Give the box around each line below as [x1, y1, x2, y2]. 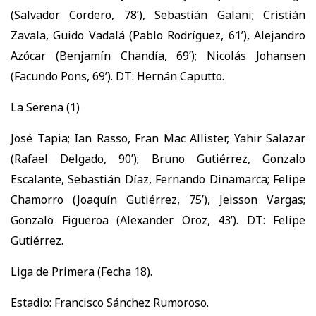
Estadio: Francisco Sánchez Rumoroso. [11, 294, 209, 310]
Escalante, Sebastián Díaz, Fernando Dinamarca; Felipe [11, 171, 305, 187]
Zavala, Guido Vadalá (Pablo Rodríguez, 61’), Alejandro [11, 27, 305, 43]
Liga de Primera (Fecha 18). [11, 263, 152, 279]
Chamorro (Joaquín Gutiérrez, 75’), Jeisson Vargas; [11, 191, 305, 207]
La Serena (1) [11, 99, 80, 115]
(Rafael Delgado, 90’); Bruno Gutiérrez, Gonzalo [11, 150, 305, 166]
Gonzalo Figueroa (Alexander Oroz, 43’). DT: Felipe [11, 212, 305, 228]
